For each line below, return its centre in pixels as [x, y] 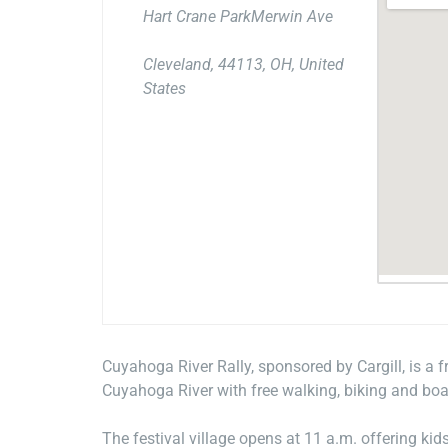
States [164, 88]
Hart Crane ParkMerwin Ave [238, 16]
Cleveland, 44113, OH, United [243, 64]
